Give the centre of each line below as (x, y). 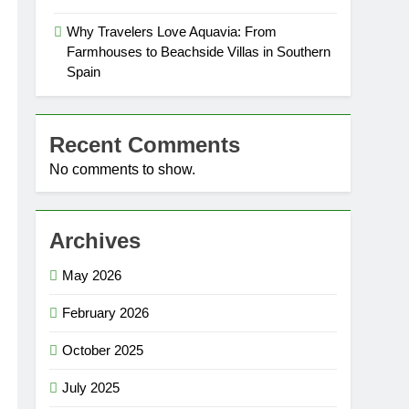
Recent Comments (145, 145)
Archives (95, 241)
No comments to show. (123, 169)
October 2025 (103, 350)
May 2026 (92, 275)
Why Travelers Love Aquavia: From (172, 31)
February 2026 (106, 313)
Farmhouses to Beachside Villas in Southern (199, 52)
